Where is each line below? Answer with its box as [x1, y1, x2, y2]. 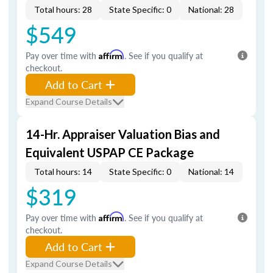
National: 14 [188, 166, 234, 177]
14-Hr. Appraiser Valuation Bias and [26, 127, 220, 141]
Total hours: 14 [34, 166, 92, 177]
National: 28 [188, 4, 234, 15]
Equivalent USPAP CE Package [26, 145, 194, 160]
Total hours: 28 [34, 4, 92, 15]
